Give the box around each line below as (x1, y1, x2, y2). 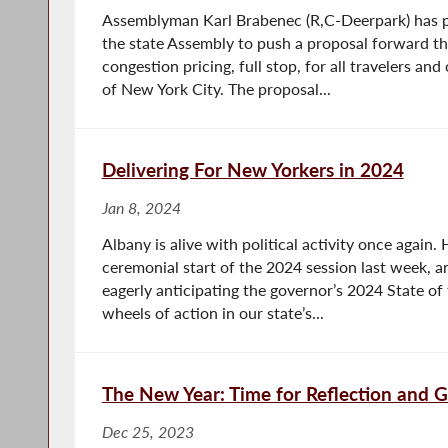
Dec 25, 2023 (101, 422, 194, 441)
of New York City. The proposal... (101, 79, 331, 98)
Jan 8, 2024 (101, 198, 181, 217)
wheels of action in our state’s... (101, 303, 324, 322)
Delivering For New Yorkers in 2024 (101, 157, 404, 181)
